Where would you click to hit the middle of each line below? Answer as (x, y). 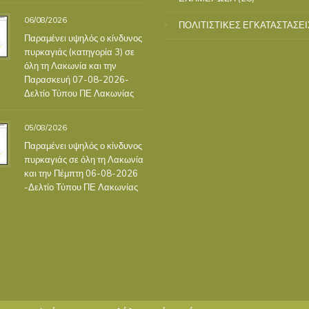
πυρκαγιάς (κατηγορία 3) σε (79, 51)
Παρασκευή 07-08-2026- (76, 79)
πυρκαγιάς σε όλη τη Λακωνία (83, 159)
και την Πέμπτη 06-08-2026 (81, 173)
